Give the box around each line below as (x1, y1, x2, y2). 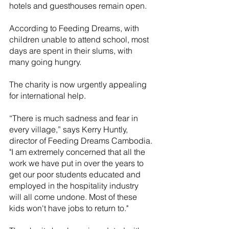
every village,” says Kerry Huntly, (9, 124, 130, 135)
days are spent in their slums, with (9, 45, 134, 56)
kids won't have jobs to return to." (9, 203, 128, 214)
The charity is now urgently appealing (9, 79, 149, 90)
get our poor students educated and (9, 169, 143, 180)
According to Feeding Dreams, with (9, 23, 141, 34)
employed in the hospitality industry (9, 180, 141, 191)
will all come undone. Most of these (9, 192, 139, 202)
